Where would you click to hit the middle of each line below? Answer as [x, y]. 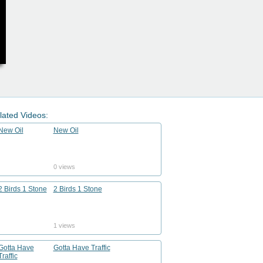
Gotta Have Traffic [82, 248]
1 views [64, 225]
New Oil [66, 130]
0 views [64, 167]
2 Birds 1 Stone [77, 189]
